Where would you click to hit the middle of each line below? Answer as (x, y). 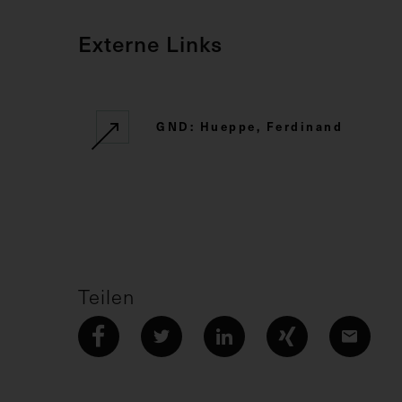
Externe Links (150, 43)
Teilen (106, 296)
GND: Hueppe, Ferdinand (249, 126)
